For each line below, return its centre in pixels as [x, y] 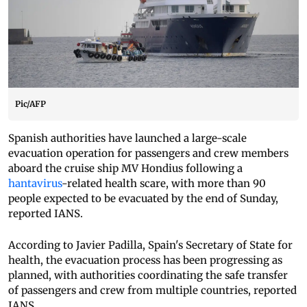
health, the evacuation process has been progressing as [145, 260]
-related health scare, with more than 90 [164, 184]
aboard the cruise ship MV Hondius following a [125, 169]
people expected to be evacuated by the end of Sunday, [143, 199]
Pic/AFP [30, 104]
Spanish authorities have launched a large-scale [127, 138]
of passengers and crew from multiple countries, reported [152, 291]
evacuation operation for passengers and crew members [148, 153]
